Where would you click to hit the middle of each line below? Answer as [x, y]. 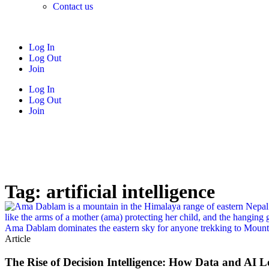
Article [18, 239]
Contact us [73, 6]
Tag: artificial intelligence [110, 192]
